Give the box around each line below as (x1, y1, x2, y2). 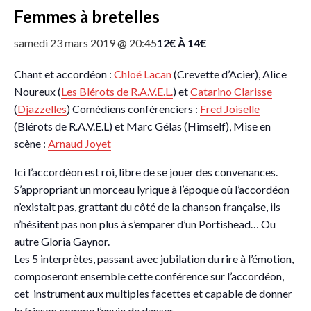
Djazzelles (17, 102, 67, 115)
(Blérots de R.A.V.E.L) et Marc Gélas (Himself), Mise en (14, 119, 271, 133)
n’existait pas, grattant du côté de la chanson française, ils (14, 200, 280, 213)
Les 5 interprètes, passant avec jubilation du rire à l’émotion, (14, 252, 294, 265)
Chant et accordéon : (14, 67, 114, 81)
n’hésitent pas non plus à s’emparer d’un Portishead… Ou (14, 217, 276, 230)
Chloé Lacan (114, 67, 171, 81)
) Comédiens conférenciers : (67, 102, 200, 115)
